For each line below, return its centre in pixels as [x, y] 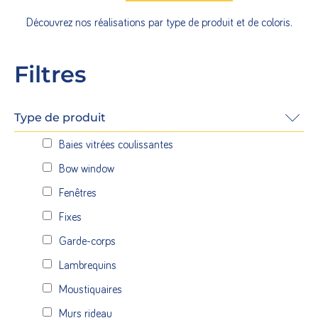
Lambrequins [88, 266]
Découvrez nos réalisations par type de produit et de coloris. [159, 23]
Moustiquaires [91, 290]
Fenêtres [78, 193]
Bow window [87, 169]
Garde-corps [87, 242]
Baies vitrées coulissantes [116, 145]
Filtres [50, 74]
